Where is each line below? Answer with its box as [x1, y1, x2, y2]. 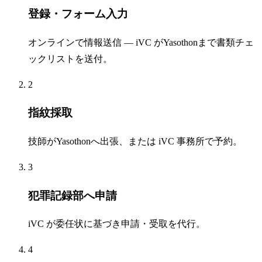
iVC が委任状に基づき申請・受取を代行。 [28, 219, 205, 229]
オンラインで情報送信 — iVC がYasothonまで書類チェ [28, 37, 254, 47]
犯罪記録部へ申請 [28, 189, 117, 202]
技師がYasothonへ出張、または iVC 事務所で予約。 [28, 136, 242, 146]
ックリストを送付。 [28, 53, 112, 64]
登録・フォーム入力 [28, 7, 128, 20]
